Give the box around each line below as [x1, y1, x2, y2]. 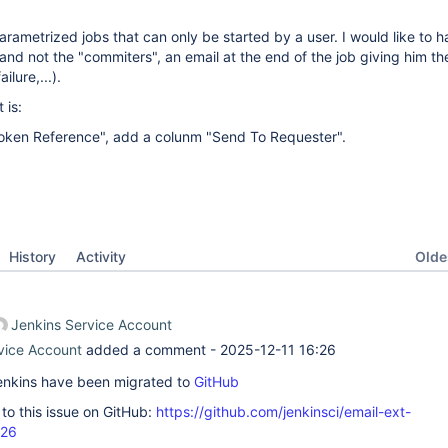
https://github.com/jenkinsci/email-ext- [156, 403, 411, 420]
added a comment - [82, 341, 220, 358]
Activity [76, 248, 126, 265]
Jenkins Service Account [11, 316, 172, 333]
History [9, 248, 56, 265]
